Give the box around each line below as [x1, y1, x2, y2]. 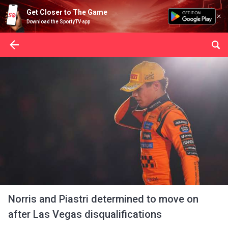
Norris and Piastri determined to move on [8, 193, 198, 205]
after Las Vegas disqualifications [8, 208, 162, 220]
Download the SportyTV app [26, 19, 90, 24]
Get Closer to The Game [26, 8, 107, 16]
